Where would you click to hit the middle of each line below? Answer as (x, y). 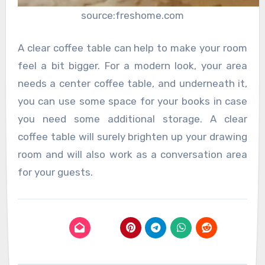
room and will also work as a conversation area (132, 155)
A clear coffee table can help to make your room (132, 48)
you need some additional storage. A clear (132, 119)
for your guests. (55, 172)
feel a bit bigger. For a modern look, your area (132, 66)
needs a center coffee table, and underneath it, (132, 84)
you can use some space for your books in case (132, 101)
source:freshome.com (132, 15)
